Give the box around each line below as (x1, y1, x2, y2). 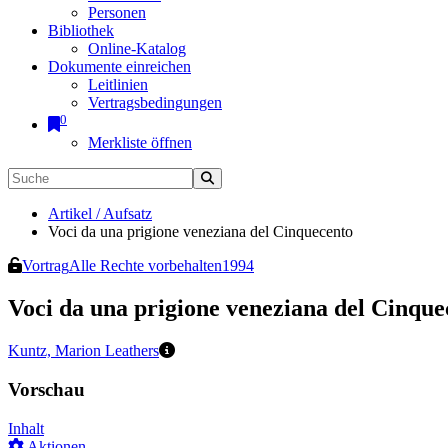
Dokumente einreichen (48, 58, 191, 75)
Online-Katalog (88, 40, 186, 57)
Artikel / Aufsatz (48, 205, 152, 223)
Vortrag (22, 257, 69, 275)
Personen (88, 4, 146, 21)
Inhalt (8, 419, 44, 437)
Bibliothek (48, 22, 114, 39)
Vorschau (8, 378, 85, 400)
